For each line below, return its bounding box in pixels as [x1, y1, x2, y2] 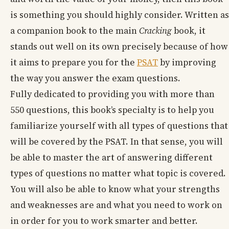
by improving [158, 56, 216, 69]
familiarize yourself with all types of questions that [10, 120, 228, 132]
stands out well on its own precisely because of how [10, 40, 228, 53]
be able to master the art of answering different [10, 151, 213, 164]
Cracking [139, 25, 172, 37]
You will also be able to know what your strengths [10, 183, 220, 196]
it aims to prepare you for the [10, 56, 137, 69]
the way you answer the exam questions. [10, 72, 180, 85]
